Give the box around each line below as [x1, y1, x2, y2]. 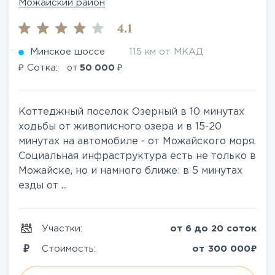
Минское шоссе [30, 48, 105, 56]
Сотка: [24, 64, 61, 72]
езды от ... [18, 181, 67, 191]
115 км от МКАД [129, 48, 203, 56]
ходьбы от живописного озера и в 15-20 [18, 122, 222, 132]
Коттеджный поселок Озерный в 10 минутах [18, 107, 244, 117]
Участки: [42, 225, 85, 233]
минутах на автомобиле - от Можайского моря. [18, 137, 256, 147]
